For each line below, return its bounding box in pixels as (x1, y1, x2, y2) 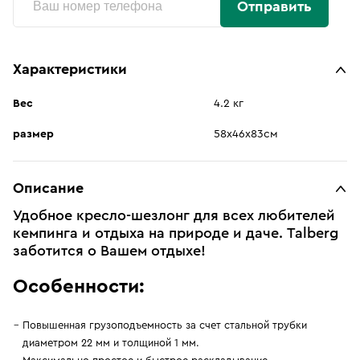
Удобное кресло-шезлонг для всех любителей (13, 208, 335, 223)
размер (13, 129, 54, 140)
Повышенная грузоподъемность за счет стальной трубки (22, 320, 307, 330)
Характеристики (13, 62, 127, 76)
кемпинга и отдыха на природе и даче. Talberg (13, 226, 338, 240)
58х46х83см (213, 129, 278, 140)
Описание (13, 181, 84, 195)
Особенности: (13, 277, 145, 297)
